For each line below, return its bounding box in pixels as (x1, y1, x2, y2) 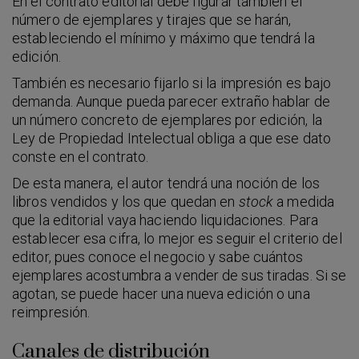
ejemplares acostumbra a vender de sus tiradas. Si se (12, 266, 347, 284)
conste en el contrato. (12, 147, 149, 165)
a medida (273, 192, 335, 210)
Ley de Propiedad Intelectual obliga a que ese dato (12, 129, 332, 147)
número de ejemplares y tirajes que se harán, (12, 10, 292, 28)
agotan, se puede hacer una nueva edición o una (12, 284, 310, 302)
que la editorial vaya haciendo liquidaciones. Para (12, 211, 319, 228)
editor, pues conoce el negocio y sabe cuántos (12, 248, 304, 265)
